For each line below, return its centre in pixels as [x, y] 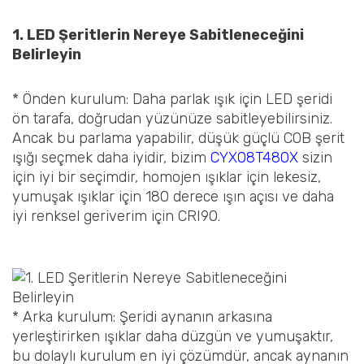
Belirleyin [47, 54]
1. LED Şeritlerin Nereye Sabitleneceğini [158, 35]
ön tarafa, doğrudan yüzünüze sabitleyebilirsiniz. [172, 119]
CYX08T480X [254, 158]
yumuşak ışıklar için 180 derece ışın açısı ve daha [173, 197]
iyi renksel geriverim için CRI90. [116, 217]
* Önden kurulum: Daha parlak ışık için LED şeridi [172, 100]
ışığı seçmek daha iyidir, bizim [111, 158]
